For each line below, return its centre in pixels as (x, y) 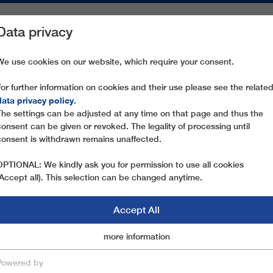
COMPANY (203, 38)
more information (136, 236)
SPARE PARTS (84, 38)
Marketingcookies (111, 236)
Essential (32, 237)
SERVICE (147, 38)
